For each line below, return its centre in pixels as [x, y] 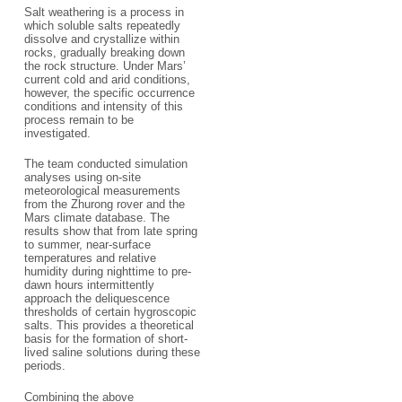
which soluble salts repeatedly [102, 25]
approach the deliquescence [96, 298]
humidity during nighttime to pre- [107, 271]
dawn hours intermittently [89, 285]
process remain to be [79, 119]
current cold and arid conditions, [107, 79]
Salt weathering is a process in [104, 12]
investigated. [57, 133]
